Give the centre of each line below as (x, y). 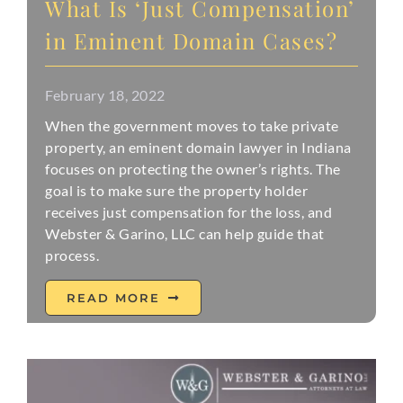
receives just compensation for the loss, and (189, 212)
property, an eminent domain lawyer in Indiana (198, 148)
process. (72, 255)
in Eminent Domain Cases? (192, 41)
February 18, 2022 (105, 95)
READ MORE (114, 298)
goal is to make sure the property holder (177, 191)
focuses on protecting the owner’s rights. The (193, 169)
